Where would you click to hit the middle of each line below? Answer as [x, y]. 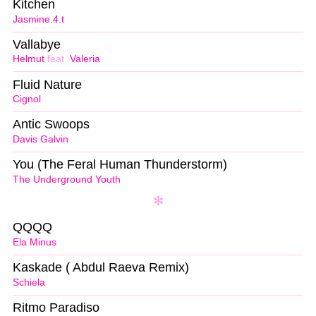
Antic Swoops [51, 124]
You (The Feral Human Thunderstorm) [120, 165]
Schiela [29, 282]
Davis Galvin [41, 140]
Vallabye [37, 44]
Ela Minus [35, 242]
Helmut [29, 59]
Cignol [27, 99]
